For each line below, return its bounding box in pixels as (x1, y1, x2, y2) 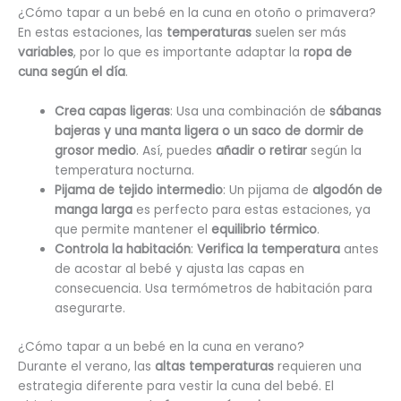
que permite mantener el (55, 221, 209, 239)
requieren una (277, 357, 362, 375)
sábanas (329, 103, 382, 121)
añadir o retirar (212, 142, 311, 160)
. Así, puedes (136, 142, 213, 160)
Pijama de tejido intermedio (55, 182, 224, 200)
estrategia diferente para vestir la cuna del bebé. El (18, 377, 334, 395)
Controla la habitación (55, 241, 192, 259)
